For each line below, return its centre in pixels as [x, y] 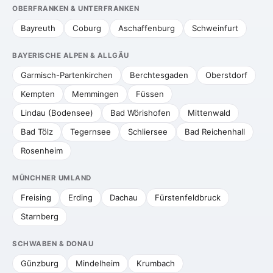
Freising [36, 197]
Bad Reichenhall [215, 132]
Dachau [124, 197]
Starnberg [40, 216]
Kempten [38, 94]
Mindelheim [97, 263]
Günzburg [40, 263]
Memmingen [95, 94]
